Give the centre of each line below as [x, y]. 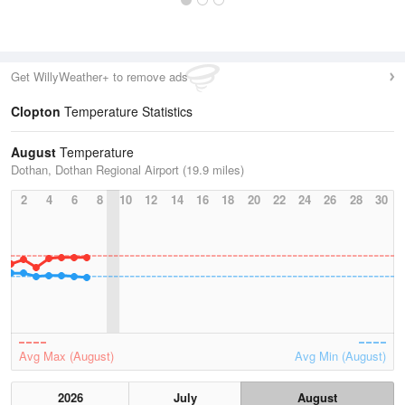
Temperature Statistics [127, 111]
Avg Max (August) [66, 356]
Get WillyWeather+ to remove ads [99, 76]
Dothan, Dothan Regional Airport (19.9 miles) [127, 170]
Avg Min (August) [340, 356]
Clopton [36, 111]
